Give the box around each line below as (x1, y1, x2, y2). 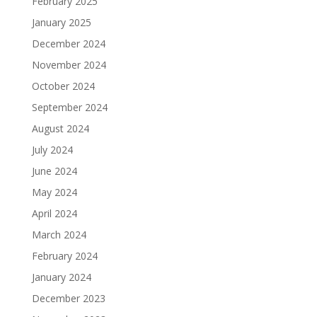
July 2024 (31, 142, 73, 156)
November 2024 (31, 57, 106, 71)
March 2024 (31, 227, 86, 241)
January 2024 (31, 270, 91, 284)
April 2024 (31, 206, 77, 220)
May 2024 (31, 185, 77, 199)
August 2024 (31, 121, 89, 135)
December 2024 (31, 36, 105, 50)
